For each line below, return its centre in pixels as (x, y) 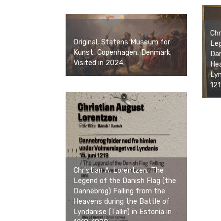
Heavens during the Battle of (122, 201)
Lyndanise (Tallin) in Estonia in (123, 212)
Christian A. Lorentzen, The (119, 170)
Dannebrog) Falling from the (119, 191)
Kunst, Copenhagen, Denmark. (123, 53)
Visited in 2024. (99, 63)
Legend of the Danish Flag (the (125, 181)
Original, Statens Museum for (122, 42)
